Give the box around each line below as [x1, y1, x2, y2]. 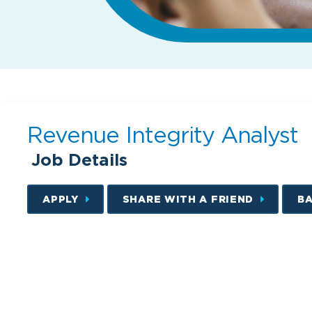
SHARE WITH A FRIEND [122, 193, 254, 204]
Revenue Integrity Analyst [27, 123, 299, 147]
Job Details [31, 148, 128, 171]
